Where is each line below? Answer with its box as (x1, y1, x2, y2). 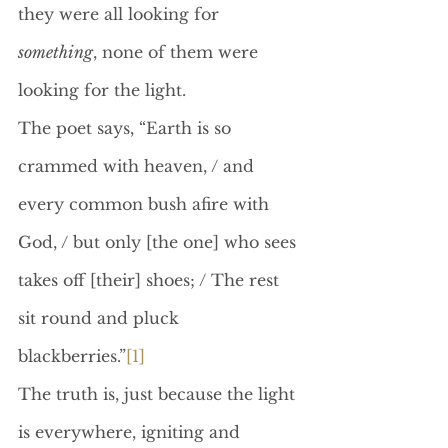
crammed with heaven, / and (18, 156, 259, 176)
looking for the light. (18, 80, 186, 100)
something (18, 42, 93, 62)
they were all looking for (18, 4, 224, 24)
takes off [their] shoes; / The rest (18, 270, 284, 290)
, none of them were (93, 42, 263, 62)
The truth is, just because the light (18, 384, 300, 404)
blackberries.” (18, 346, 126, 366)
